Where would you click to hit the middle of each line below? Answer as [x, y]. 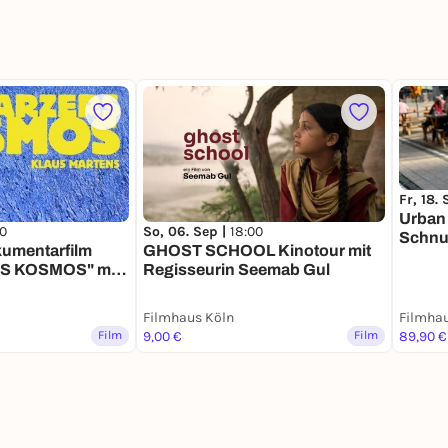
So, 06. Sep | [186, 232]
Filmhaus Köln [188, 317]
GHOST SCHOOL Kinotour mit [257, 251]
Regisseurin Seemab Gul [236, 270]
